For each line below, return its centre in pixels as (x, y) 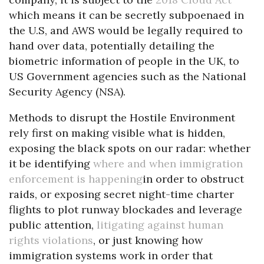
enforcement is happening (76, 179)
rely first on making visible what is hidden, (117, 133)
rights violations (51, 240)
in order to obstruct (193, 179)
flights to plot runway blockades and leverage (126, 209)
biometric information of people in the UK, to (124, 61)
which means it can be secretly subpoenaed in (126, 15)
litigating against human (160, 225)
